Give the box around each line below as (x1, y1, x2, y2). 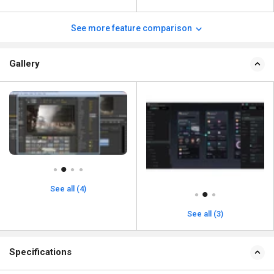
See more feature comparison (70, 23, 194, 33)
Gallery (9, 57, 40, 69)
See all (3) (187, 209, 223, 218)
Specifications (9, 246, 72, 257)
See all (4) (50, 184, 86, 194)
